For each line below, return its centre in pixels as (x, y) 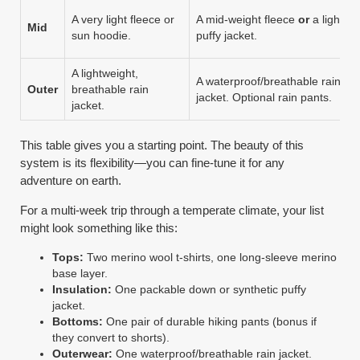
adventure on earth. (71, 180)
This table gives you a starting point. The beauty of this (162, 145)
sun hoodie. (102, 35)
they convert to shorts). (111, 337)
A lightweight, (105, 73)
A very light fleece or (123, 19)
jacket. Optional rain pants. (264, 97)
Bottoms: (78, 321)
